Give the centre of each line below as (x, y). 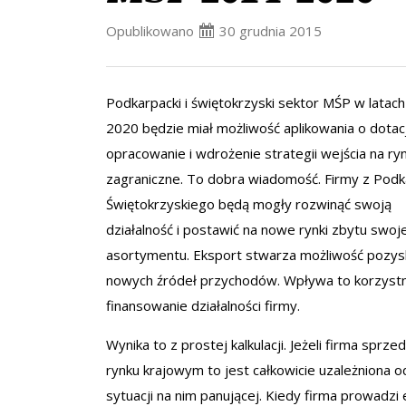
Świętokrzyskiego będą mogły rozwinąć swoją (249, 204)
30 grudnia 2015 (271, 31)
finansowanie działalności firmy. (203, 305)
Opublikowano (152, 31)
